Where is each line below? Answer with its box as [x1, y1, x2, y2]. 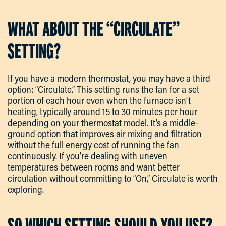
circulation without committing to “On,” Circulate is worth [8, 172, 218, 184]
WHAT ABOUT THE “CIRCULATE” [8, 17, 180, 40]
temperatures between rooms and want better [8, 160, 180, 173]
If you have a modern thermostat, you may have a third [8, 72, 210, 84]
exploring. [8, 183, 44, 195]
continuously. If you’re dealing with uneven [8, 149, 167, 162]
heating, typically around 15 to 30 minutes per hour [8, 105, 197, 118]
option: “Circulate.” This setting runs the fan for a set [8, 83, 199, 95]
